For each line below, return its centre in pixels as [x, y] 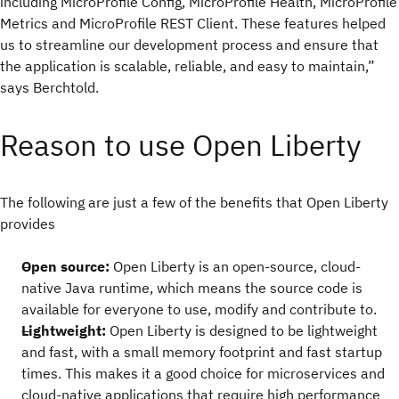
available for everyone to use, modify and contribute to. [199, 309]
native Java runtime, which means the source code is [192, 288]
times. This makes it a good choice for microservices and [203, 373]
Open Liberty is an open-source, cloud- [237, 266]
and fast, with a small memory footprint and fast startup [202, 352]
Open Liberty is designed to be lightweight [244, 330]
